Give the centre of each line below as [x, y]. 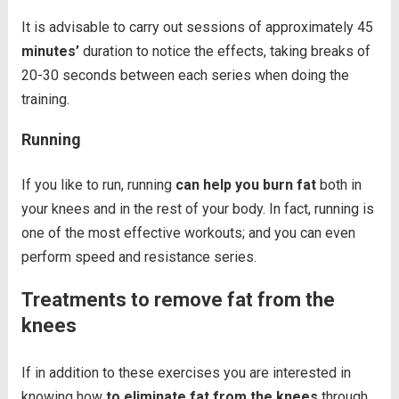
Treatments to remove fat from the [178, 300]
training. [45, 100]
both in [340, 185]
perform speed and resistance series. [138, 257]
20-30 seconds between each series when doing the [185, 76]
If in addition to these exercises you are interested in [186, 373]
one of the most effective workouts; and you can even [188, 233]
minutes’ [50, 52]
